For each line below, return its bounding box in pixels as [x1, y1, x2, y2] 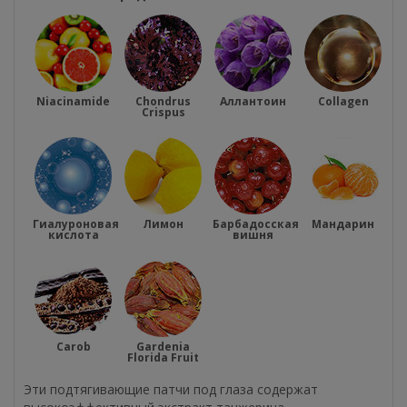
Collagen [317, 93, 369, 109]
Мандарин [312, 215, 374, 232]
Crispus [141, 104, 185, 120]
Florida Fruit [127, 349, 199, 365]
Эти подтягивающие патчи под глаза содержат [24, 380, 318, 398]
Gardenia [136, 338, 190, 354]
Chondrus [135, 93, 191, 109]
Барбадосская [213, 215, 299, 232]
